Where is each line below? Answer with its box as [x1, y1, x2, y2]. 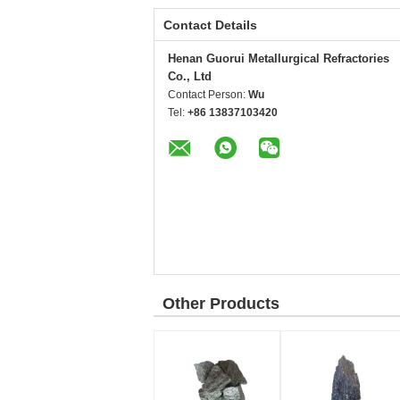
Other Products [162, 295, 279, 312]
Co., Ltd [168, 70, 212, 83]
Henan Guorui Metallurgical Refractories [168, 52, 389, 65]
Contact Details [163, 18, 257, 32]
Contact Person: [168, 88, 248, 101]
